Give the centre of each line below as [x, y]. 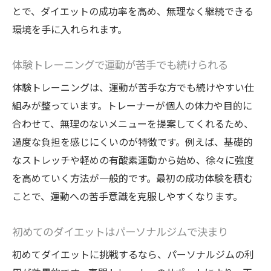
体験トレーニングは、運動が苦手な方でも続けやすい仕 [133, 87]
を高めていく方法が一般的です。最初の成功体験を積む [132, 178]
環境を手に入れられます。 [70, 29]
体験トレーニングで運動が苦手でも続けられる [120, 64]
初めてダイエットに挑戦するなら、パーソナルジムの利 [133, 254]
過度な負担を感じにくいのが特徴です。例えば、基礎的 [132, 142]
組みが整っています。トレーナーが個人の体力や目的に [132, 106]
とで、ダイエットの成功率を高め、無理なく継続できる [133, 11]
